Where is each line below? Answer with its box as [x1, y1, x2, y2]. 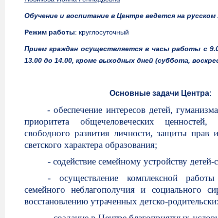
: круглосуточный [75, 28, 129, 36]
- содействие [48, 156, 98, 166]
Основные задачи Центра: [109, 89, 212, 97]
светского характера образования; [24, 140, 157, 150]
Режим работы [24, 28, 75, 36]
